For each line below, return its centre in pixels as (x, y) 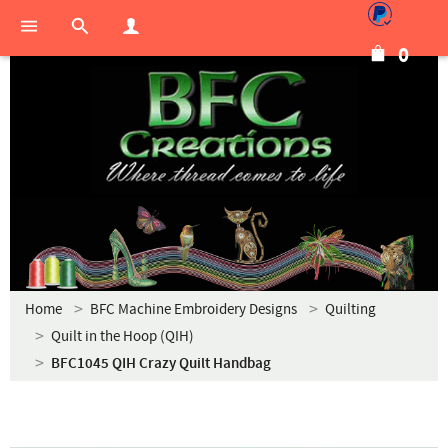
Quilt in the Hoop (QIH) (122, 336)
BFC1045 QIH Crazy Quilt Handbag (161, 364)
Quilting (350, 309)
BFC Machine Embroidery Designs (193, 309)
